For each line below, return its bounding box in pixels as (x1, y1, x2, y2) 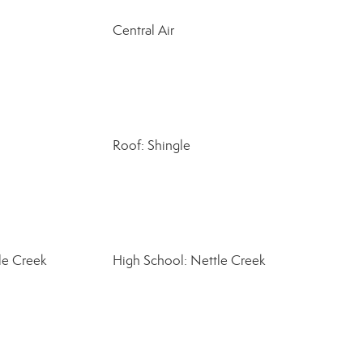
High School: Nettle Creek (112, 252, 265, 269)
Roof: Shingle (112, 137, 190, 154)
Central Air (112, 22, 174, 39)
